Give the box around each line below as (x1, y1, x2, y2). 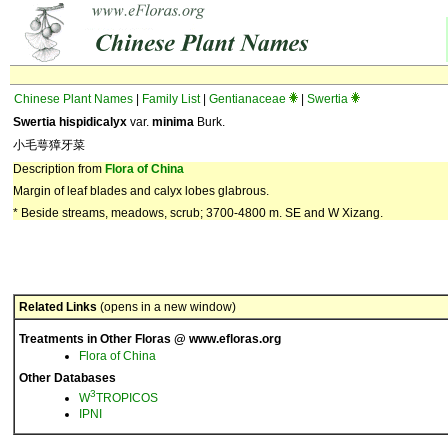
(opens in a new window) (97, 300, 236, 314)
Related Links (19, 300, 97, 314)
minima (152, 115, 194, 129)
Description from (13, 162, 105, 176)
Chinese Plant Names (14, 92, 133, 106)
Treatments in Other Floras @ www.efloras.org (19, 332, 281, 346)
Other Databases (19, 371, 116, 385)
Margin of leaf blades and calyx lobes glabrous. (13, 184, 269, 198)
